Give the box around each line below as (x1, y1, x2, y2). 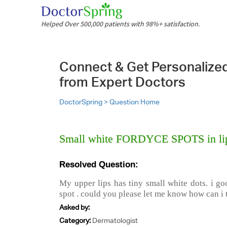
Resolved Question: (59, 160, 138, 169)
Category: (59, 216, 92, 224)
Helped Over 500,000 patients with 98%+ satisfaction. (41, 19, 200, 28)
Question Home (109, 98, 160, 106)
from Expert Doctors (59, 74, 185, 90)
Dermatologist (92, 216, 138, 224)
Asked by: (59, 203, 90, 211)
